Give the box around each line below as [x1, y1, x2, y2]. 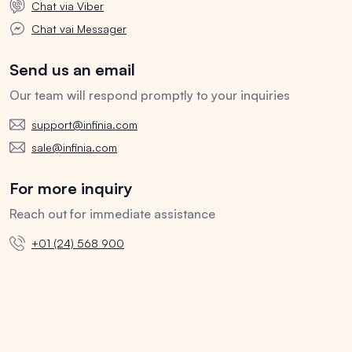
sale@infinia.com [31, 141, 117, 155]
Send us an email [9, 60, 135, 80]
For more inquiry [9, 178, 133, 199]
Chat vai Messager [31, 22, 126, 36]
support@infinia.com [31, 118, 137, 132]
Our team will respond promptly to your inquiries [9, 87, 290, 104]
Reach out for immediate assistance [9, 206, 215, 222]
